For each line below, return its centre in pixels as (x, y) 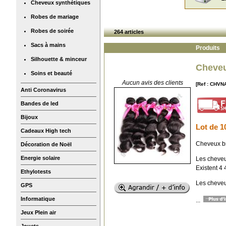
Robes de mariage (55, 16)
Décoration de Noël (46, 144)
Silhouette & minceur (59, 59)
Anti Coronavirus (43, 90)
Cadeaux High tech (46, 130)
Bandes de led (40, 103)
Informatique (38, 199)
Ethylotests (36, 171)
